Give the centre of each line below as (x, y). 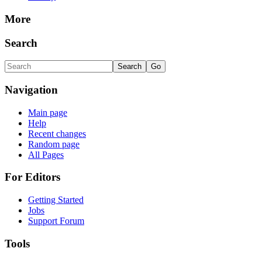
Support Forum (56, 221)
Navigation (31, 89)
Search (21, 43)
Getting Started (56, 200)
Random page (54, 144)
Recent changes (57, 133)
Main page (48, 112)
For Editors (32, 177)
